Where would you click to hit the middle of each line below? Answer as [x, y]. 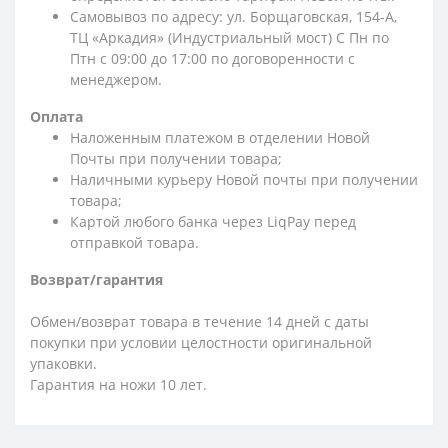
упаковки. [63, 363]
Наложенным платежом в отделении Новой [220, 137]
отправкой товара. [134, 242]
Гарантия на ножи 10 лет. [118, 384]
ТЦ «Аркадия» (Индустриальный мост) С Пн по [229, 37]
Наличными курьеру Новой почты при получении [244, 179]
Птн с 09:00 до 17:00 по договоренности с [212, 58]
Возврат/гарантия [96, 279]
